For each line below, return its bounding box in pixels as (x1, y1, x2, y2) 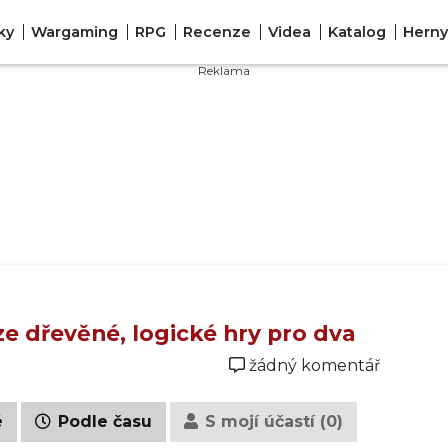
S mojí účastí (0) (200, 412, 343, 431)
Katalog (327, 22, 386, 41)
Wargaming (30, 22, 118, 41)
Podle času (53, 412, 152, 431)
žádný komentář (249, 356, 380, 375)
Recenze (182, 22, 251, 41)
